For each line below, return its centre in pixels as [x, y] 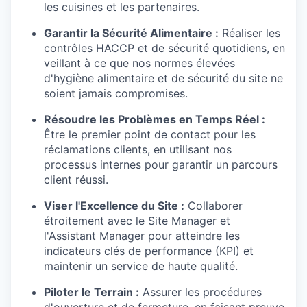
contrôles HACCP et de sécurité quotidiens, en [164, 48]
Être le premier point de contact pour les [150, 135]
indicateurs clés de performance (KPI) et [149, 251]
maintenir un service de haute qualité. [141, 266]
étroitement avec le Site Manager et [137, 221]
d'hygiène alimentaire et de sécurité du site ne [163, 78]
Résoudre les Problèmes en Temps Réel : [155, 120]
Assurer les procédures [200, 292]
